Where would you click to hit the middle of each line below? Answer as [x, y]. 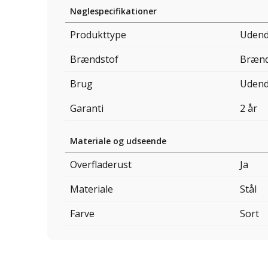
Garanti [87, 109]
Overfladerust [101, 165]
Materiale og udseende [118, 141]
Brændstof [94, 60]
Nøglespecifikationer [113, 11]
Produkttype [98, 35]
